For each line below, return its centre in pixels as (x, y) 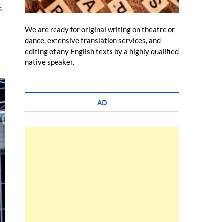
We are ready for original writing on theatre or (100, 29)
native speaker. (50, 62)
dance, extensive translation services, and (93, 40)
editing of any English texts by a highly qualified (102, 51)
